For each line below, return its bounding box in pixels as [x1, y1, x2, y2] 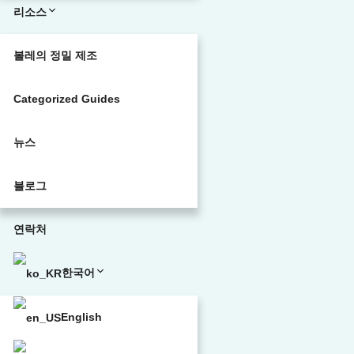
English [61, 310, 102, 323]
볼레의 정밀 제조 [13, 49, 97, 62]
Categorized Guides [13, 92, 120, 105]
